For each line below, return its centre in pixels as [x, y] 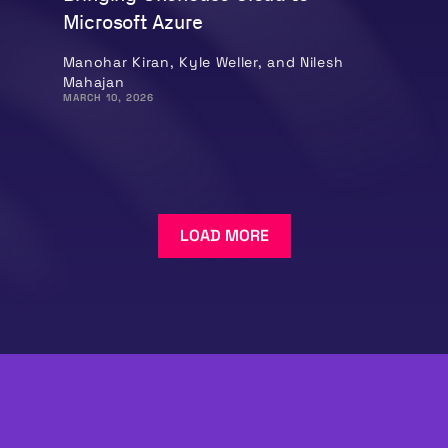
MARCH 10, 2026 [108, 97]
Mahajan [93, 81]
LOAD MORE [224, 235]
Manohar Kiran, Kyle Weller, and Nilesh [203, 61]
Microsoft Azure [132, 22]
